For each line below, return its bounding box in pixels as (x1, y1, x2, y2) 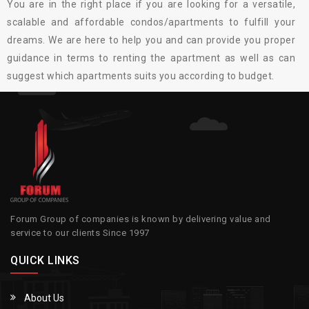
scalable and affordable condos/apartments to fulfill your (7, 17, 295, 28)
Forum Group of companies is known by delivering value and (10, 214, 271, 225)
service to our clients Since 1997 (10, 228, 150, 239)
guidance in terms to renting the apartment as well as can (7, 52, 295, 64)
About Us (24, 292, 64, 304)
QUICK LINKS (10, 254, 80, 268)
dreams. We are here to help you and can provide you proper (7, 34, 295, 46)
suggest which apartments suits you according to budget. (7, 70, 275, 82)
